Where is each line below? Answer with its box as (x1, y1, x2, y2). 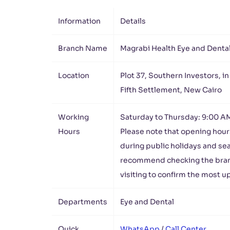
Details (120, 16, 146, 26)
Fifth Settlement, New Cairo (120, 85, 222, 94)
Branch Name (58, 44, 107, 53)
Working (58, 112, 89, 122)
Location (58, 71, 89, 80)
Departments (58, 197, 107, 206)
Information (58, 16, 101, 26)
